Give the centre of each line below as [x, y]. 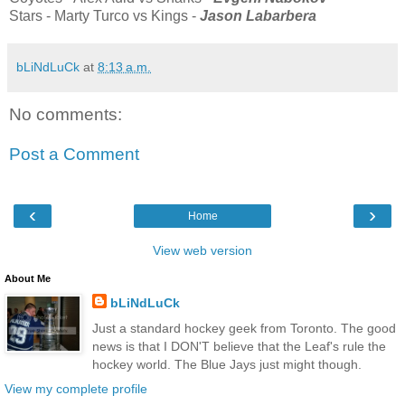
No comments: [66, 115]
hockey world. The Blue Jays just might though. [226, 364]
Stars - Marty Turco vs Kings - [104, 16]
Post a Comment [74, 155]
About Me [28, 279]
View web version [202, 251]
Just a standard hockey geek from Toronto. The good [244, 328]
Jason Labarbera [258, 16]
